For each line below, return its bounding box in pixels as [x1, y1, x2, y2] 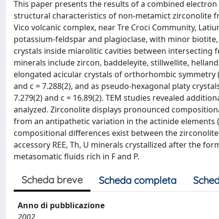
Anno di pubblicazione [18, 200, 105, 211]
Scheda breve [22, 174, 83, 186]
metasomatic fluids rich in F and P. [14, 151, 139, 162]
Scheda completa [99, 174, 176, 186]
